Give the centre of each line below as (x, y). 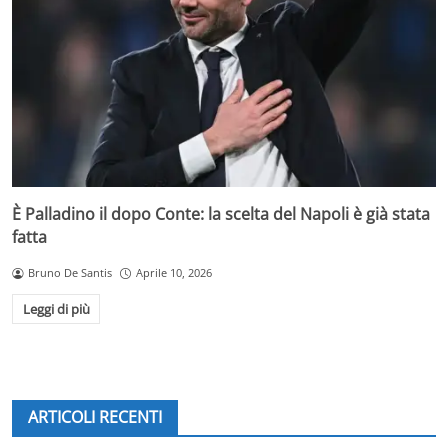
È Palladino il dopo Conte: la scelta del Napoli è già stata (221, 214)
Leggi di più (56, 308)
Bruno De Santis (69, 273)
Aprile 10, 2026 (173, 273)
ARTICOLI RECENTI (95, 416)
